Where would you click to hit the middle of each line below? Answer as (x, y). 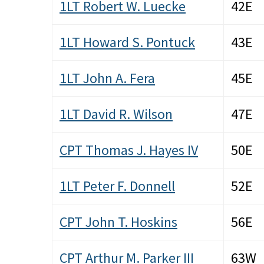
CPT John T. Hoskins (118, 222)
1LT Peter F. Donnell (117, 186)
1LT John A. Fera (107, 78)
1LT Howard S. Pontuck (127, 42)
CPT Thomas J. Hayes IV (129, 150)
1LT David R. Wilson (116, 114)
